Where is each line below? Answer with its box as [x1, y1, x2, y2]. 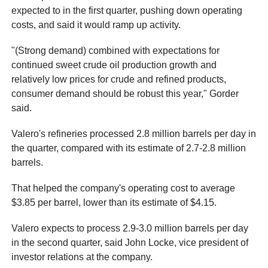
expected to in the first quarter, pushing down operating [11, 5, 243, 16]
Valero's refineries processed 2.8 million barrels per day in [11, 128, 257, 139]
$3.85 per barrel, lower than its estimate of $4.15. [11, 197, 217, 208]
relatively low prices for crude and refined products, [11, 74, 227, 84]
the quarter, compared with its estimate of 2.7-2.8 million [11, 142, 246, 153]
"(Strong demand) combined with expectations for [11, 45, 220, 56]
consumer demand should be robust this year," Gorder [11, 88, 239, 99]
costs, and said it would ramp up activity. [11, 19, 181, 30]
